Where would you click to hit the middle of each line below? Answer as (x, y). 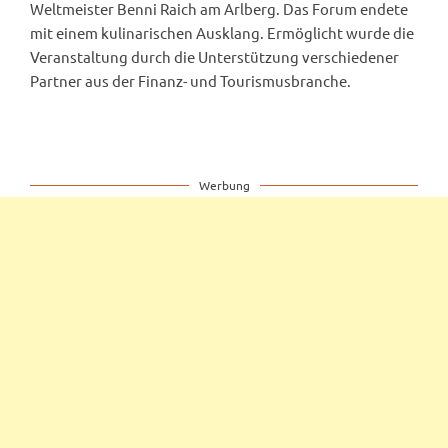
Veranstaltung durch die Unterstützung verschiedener (214, 57)
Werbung (224, 185)
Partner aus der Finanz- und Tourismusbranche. (190, 81)
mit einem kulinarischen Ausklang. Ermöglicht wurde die (222, 33)
